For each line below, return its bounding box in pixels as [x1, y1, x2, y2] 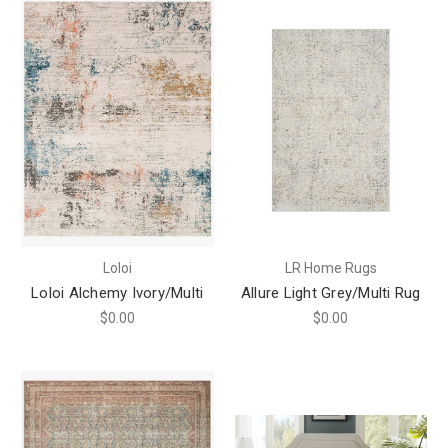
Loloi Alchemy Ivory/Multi [31, 284, 204, 303]
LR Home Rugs [284, 260, 377, 277]
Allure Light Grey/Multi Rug [240, 284, 421, 303]
